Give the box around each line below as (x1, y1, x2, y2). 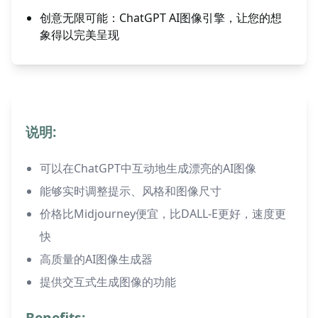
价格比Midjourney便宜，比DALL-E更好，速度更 (40, 206, 286, 221)
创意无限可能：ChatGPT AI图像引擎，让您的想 (40, 10, 282, 26)
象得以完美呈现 (40, 27, 119, 43)
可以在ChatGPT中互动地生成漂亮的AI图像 (40, 160, 256, 176)
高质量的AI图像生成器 (40, 251, 153, 267)
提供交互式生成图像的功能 (40, 274, 176, 290)
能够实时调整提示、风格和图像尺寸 (40, 183, 221, 199)
